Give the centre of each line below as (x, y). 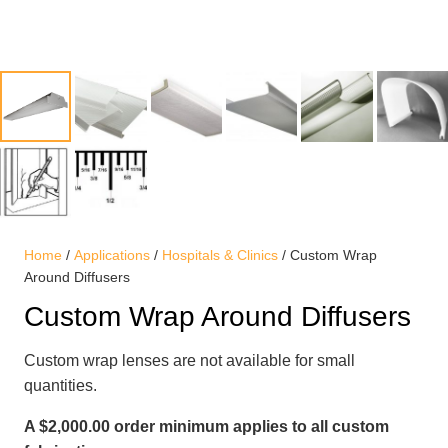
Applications (112, 254)
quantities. (60, 386)
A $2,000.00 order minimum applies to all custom (206, 427)
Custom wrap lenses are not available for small (189, 361)
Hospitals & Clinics (220, 254)
